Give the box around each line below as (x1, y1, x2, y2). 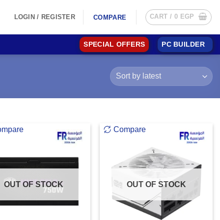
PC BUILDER (162, 41, 205, 48)
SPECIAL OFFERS (83, 41, 145, 48)
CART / (150, 13, 174, 20)
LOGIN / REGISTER (14, 13, 75, 21)
